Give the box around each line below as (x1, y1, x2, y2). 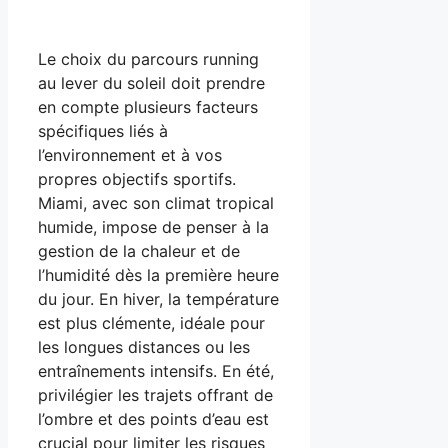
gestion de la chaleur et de (38, 241, 240, 262)
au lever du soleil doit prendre (38, 73, 265, 94)
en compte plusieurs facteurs (38, 97, 258, 118)
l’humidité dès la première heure (38, 265, 279, 286)
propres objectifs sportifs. (38, 169, 236, 190)
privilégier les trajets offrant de (38, 385, 273, 406)
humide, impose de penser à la (38, 217, 269, 238)
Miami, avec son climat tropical (38, 193, 274, 214)
